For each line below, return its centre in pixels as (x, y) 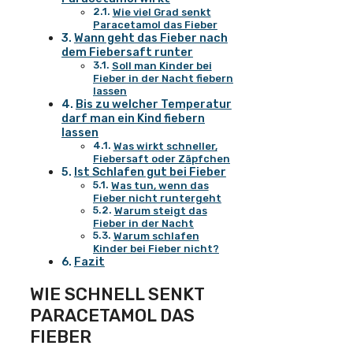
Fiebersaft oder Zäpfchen (162, 159)
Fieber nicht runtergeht (157, 199)
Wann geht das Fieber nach (150, 38)
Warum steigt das (160, 211)
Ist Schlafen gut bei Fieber (150, 172)
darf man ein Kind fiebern (133, 119)
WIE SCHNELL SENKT (117, 294)
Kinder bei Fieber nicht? (156, 249)
